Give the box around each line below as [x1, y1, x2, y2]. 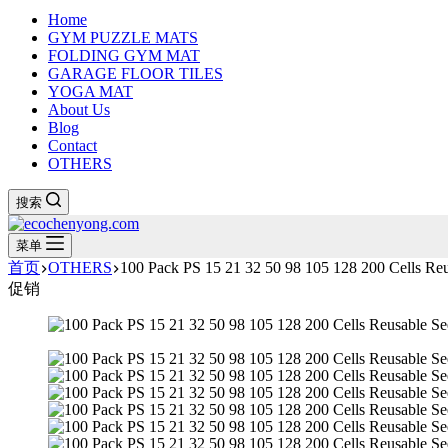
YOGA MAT [48, 83, 133, 101]
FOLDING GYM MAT [48, 47, 200, 65]
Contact [48, 137, 97, 155]
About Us [48, 101, 110, 119]
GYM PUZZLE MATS [48, 29, 198, 47]
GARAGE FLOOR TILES [48, 65, 223, 83]
